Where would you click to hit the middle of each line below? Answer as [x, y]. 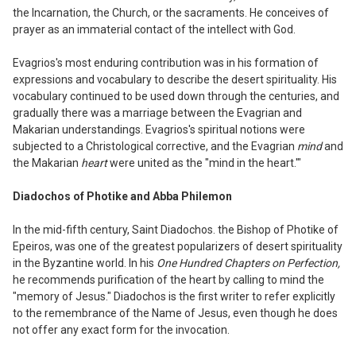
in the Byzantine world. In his [85, 263]
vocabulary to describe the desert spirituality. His [217, 79]
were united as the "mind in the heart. [203, 163]
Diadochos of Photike [72, 196]
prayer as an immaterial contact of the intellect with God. [154, 29]
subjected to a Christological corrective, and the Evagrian [155, 146]
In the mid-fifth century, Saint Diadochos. [115, 229]
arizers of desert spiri [258, 246]
